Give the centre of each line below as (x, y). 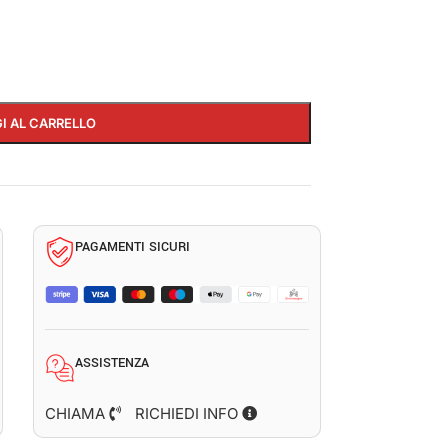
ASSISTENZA (112, 362)
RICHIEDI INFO (188, 413)
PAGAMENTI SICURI (132, 246)
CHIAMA (77, 413)
